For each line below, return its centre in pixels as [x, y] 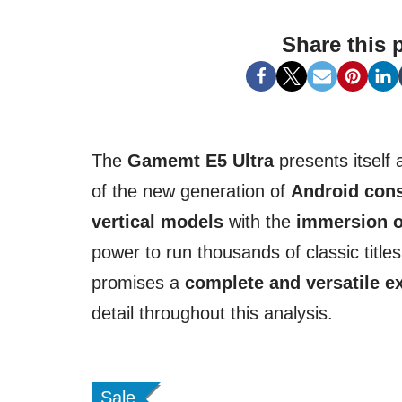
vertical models [157, 222]
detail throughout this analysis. [212, 314]
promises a [138, 283]
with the [260, 222]
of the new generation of [191, 192]
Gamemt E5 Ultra [201, 161]
